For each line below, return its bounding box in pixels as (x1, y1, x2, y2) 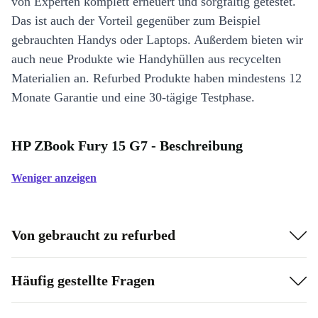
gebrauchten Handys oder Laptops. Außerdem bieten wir (11, 33, 303, 48)
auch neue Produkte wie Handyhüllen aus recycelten (11, 52, 281, 67)
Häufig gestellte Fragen (11, 272, 155, 288)
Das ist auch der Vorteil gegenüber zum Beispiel (11, 13, 261, 28)
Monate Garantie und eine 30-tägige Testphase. (11, 90, 255, 105)
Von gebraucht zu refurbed (11, 226, 175, 243)
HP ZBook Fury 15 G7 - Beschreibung (11, 138, 243, 154)
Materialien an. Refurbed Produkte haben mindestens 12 (11, 71, 302, 86)
